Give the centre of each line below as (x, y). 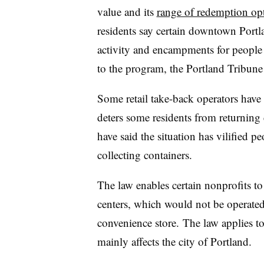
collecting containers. (144, 154)
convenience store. (138, 222)
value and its (127, 11)
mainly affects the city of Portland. (174, 241)
